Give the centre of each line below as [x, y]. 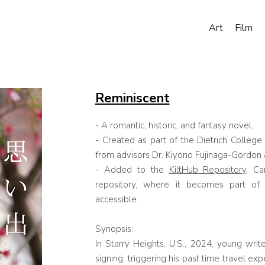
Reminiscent [132, 98]
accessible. [118, 199]
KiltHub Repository [208, 170]
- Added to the [132, 170]
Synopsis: [114, 229]
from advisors [124, 155]
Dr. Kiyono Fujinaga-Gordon [208, 155]
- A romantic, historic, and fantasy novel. [175, 125]
